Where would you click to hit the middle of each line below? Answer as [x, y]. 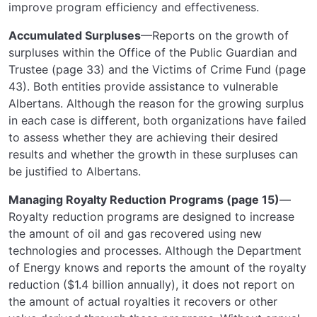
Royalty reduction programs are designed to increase [151, 216]
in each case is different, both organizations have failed [157, 120]
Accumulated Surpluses [75, 35]
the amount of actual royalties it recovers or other [143, 301]
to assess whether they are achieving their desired [143, 137]
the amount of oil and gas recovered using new [135, 233]
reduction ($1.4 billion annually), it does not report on [151, 284]
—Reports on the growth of [215, 35]
